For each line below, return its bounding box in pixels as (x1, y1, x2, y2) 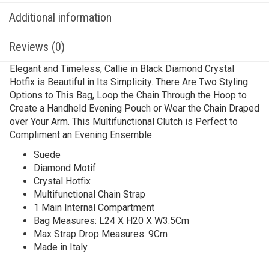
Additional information (9, 10, 112, 25)
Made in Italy (34, 241, 88, 253)
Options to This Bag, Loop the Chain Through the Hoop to (10, 89, 247, 101)
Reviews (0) (9, 40, 65, 54)
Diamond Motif (34, 162, 96, 174)
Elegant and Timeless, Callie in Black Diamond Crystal (10, 63, 234, 74)
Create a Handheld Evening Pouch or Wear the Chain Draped (10, 103, 259, 114)
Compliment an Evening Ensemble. (10, 129, 154, 141)
